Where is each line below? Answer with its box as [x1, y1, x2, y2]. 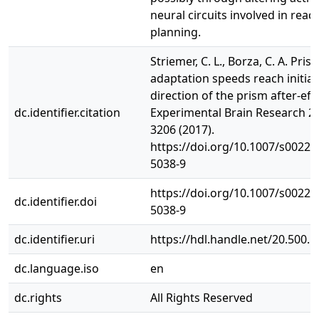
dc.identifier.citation [14, 105, 120, 120]
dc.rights [14, 290, 62, 305]
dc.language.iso [14, 261, 99, 276]
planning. [150, 24, 201, 40]
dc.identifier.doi [14, 194, 97, 209]
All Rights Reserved [150, 290, 253, 305]
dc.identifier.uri [14, 231, 95, 247]
